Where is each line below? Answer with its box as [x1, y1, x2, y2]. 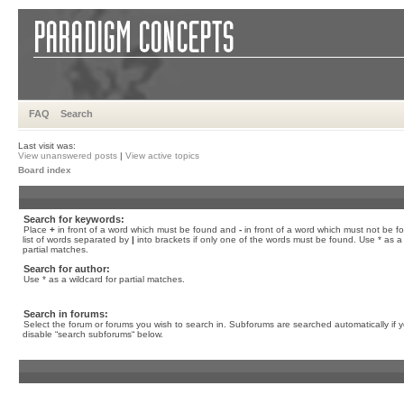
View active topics [125, 151, 199, 161]
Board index [18, 165, 71, 175]
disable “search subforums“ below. [23, 329, 163, 339]
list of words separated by [23, 234, 132, 244]
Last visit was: [18, 141, 76, 151]
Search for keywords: [23, 214, 124, 225]
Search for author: [23, 263, 110, 274]
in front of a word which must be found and [55, 225, 239, 234]
